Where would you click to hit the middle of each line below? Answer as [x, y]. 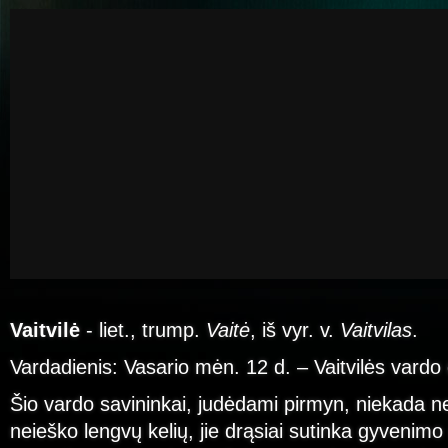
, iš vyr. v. [295, 329]
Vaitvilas [376, 329]
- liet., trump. [146, 329]
